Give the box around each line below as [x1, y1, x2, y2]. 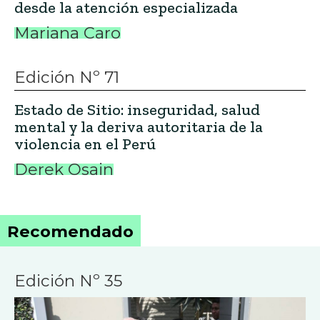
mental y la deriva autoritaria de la [14, 116, 263, 136]
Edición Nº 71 [14, 66, 119, 87]
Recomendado [7, 221, 134, 241]
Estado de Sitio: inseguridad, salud [14, 99, 260, 119]
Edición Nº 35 [14, 270, 122, 291]
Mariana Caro [14, 22, 121, 43]
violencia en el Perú [14, 134, 156, 154]
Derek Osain [14, 159, 114, 179]
